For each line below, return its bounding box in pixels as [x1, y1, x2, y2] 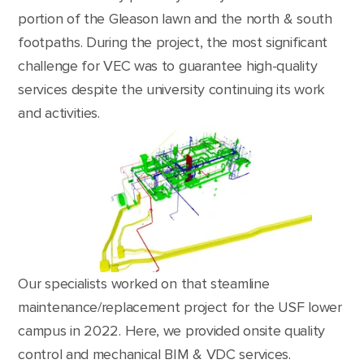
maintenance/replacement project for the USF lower [18, 297, 342, 316]
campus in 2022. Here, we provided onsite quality [18, 321, 325, 340]
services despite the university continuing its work [18, 80, 326, 98]
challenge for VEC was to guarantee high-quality [18, 57, 318, 75]
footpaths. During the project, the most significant [18, 33, 328, 51]
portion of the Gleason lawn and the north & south [18, 10, 332, 28]
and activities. [18, 104, 100, 122]
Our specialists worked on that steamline [18, 274, 270, 292]
